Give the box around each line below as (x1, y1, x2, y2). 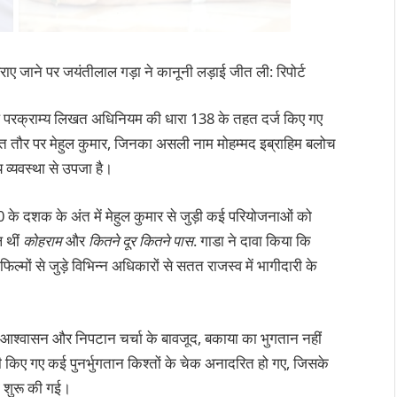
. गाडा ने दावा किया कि (193, 230, 311, 252)
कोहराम (23, 230, 62, 252)
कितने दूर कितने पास (89, 230, 193, 252)
